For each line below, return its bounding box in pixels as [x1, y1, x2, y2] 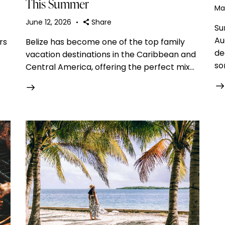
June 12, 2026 [25, 17, 71, 28]
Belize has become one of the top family [25, 36, 185, 48]
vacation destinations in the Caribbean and [25, 49, 196, 61]
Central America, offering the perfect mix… [25, 61, 194, 73]
